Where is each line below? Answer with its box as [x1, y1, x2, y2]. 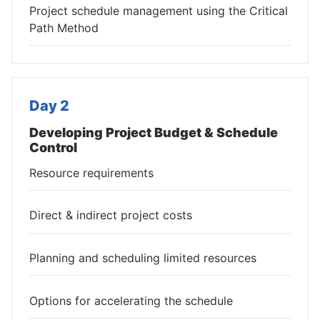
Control [29, 140, 77, 156]
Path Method [29, 20, 99, 35]
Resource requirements [29, 165, 154, 180]
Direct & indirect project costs [29, 208, 192, 223]
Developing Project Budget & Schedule [29, 125, 278, 141]
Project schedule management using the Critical [29, 3, 288, 18]
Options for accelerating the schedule [29, 293, 233, 308]
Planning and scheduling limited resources [29, 251, 256, 266]
